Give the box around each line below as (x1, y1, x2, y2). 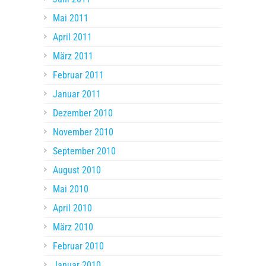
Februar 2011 (53, 69, 104, 81)
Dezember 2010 (53, 107, 113, 119)
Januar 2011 (53, 88, 101, 100)
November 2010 (53, 126, 113, 138)
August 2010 (53, 164, 101, 176)
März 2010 (53, 221, 93, 233)
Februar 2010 (53, 240, 104, 252)
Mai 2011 (53, 12, 88, 24)
